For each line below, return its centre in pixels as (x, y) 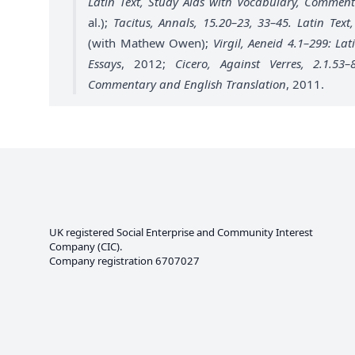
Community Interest (265, 232)
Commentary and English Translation (187, 84)
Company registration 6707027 (124, 261)
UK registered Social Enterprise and (133, 232)
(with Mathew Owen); (151, 42)
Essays (105, 63)
